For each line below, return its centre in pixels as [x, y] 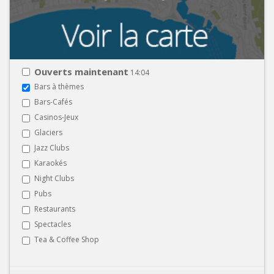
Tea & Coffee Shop [67, 239]
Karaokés [50, 163]
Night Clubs [54, 178]
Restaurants [55, 209]
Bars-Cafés [53, 102]
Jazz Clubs [52, 147]
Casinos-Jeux [56, 117]
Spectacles [53, 224]
